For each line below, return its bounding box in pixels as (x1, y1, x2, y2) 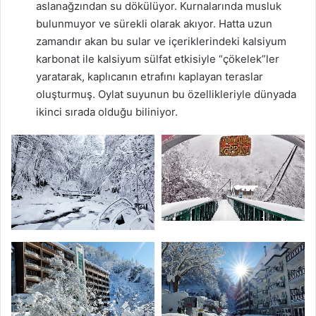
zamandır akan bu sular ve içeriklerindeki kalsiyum (36, 34, 286, 48)
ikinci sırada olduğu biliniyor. (36, 104, 178, 119)
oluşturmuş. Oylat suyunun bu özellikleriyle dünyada (36, 87, 296, 101)
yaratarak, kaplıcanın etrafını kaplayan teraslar (36, 69, 263, 83)
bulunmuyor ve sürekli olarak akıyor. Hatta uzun (36, 16, 272, 30)
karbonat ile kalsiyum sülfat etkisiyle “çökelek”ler (36, 51, 279, 66)
